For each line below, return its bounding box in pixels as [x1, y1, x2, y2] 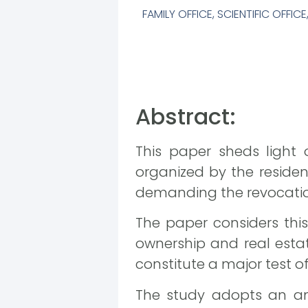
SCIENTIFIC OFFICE [217, 6, 307, 22]
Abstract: [135, 101, 236, 132]
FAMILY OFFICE [142, 6, 212, 22]
